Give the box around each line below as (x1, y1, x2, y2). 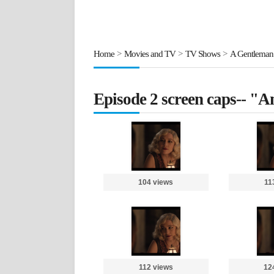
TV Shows (185, 49, 220, 59)
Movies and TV (124, 49, 176, 59)
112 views (138, 263, 173, 272)
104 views (138, 178, 174, 187)
